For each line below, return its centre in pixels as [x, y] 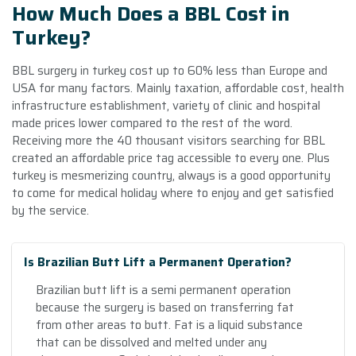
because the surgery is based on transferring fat [165, 307]
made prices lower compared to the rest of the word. [152, 123]
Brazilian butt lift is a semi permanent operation [163, 290]
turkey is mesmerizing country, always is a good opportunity [171, 175]
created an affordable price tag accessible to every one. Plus [171, 158]
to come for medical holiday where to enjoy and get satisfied [173, 193]
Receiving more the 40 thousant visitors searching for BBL [168, 140]
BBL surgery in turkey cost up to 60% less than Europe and [170, 70]
